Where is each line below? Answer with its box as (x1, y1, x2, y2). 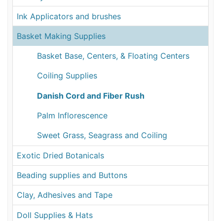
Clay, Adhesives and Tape (17, 190, 113, 200)
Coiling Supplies (37, 71, 98, 81)
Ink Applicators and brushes (17, 11, 121, 21)
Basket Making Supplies (17, 31, 106, 41)
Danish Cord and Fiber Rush (37, 90, 145, 101)
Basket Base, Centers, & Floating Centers (37, 51, 190, 61)
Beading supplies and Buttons (17, 170, 128, 181)
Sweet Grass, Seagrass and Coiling (37, 130, 168, 140)
